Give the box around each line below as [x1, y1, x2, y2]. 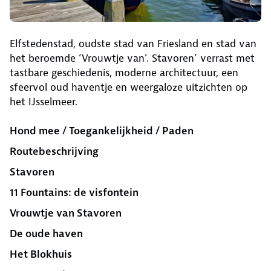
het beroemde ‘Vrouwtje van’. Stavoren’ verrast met [10, 51, 255, 65]
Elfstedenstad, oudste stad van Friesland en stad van [10, 37, 256, 51]
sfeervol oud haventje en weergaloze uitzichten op [10, 80, 247, 94]
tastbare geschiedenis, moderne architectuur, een [10, 66, 238, 80]
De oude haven [10, 227, 83, 241]
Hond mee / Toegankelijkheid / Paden [10, 124, 194, 138]
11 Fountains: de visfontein [10, 186, 139, 200]
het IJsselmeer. [10, 95, 77, 109]
